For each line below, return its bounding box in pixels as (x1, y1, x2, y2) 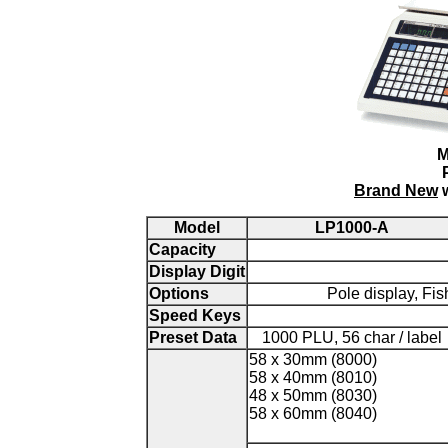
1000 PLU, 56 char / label (262, 329, 442, 346)
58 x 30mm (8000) (248, 351, 377, 368)
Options (148, 285, 209, 302)
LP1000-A (315, 219, 389, 236)
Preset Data (148, 329, 237, 346)
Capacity (148, 241, 216, 258)
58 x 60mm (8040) (248, 405, 377, 422)
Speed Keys (148, 307, 241, 324)
